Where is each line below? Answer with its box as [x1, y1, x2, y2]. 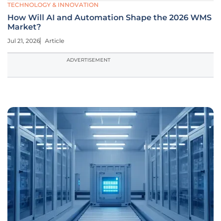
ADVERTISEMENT [67, 57, 110, 63]
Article [45, 37, 64, 44]
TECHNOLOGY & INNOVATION [7, 1, 99, 8]
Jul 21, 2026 [7, 37, 40, 44]
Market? [7, 22, 41, 32]
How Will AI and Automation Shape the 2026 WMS [7, 13, 212, 22]
